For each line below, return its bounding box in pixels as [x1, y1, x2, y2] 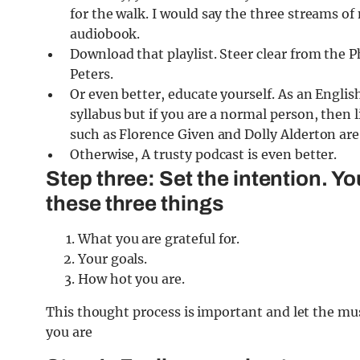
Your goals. [78, 251, 148, 268]
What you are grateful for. [78, 231, 240, 247]
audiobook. [70, 26, 147, 43]
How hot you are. [78, 271, 185, 288]
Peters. [70, 66, 113, 83]
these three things [46, 192, 227, 215]
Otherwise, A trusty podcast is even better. [70, 146, 337, 163]
